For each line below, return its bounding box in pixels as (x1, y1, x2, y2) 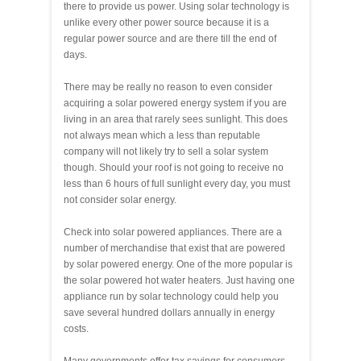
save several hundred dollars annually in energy (64, 306, 275, 318)
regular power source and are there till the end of (64, 32, 276, 44)
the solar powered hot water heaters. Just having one (64, 274, 295, 286)
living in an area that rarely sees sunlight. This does (64, 113, 288, 125)
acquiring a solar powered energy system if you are (64, 97, 287, 109)
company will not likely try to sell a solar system (64, 145, 268, 157)
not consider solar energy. (64, 193, 176, 205)
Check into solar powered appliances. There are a (64, 226, 282, 238)
